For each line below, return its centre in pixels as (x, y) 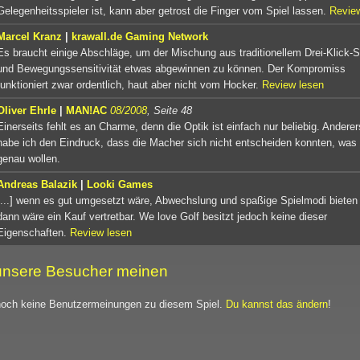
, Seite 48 (170, 110)
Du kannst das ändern (277, 304)
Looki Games (120, 184)
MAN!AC (86, 110)
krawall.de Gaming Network (140, 36)
